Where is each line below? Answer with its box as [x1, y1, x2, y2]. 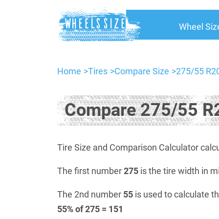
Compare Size [114, 66, 169, 76]
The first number [57, 166, 124, 176]
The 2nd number [57, 189, 123, 199]
